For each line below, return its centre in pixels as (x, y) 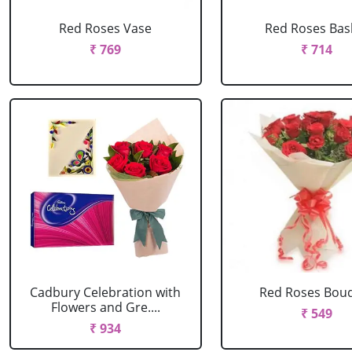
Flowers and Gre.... (105, 307)
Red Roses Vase (106, 28)
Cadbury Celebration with (106, 292)
